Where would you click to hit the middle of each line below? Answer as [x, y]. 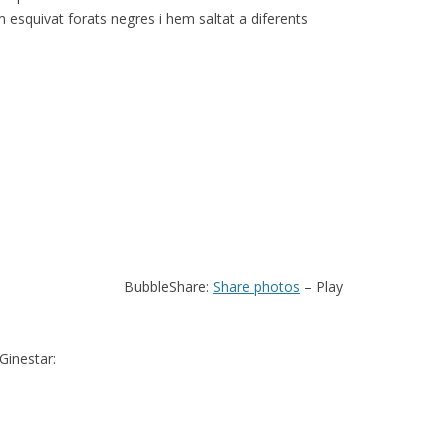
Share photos [256, 286]
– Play [321, 286]
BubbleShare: [168, 286]
